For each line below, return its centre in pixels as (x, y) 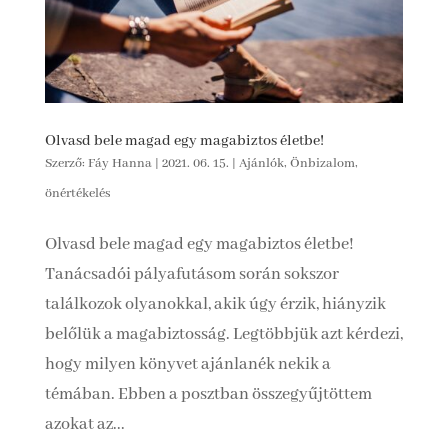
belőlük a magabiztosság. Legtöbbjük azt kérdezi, (223, 334)
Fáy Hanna (119, 163)
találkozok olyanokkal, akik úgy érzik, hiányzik (215, 304)
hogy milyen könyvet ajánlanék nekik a (187, 364)
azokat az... (84, 424)
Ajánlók (261, 163)
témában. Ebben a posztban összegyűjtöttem (208, 394)
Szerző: (66, 163)
